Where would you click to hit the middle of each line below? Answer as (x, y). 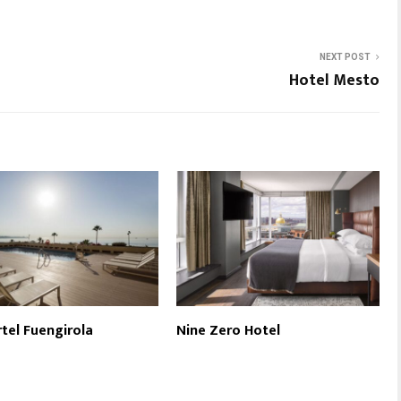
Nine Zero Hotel (229, 331)
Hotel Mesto (334, 81)
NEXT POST (345, 57)
